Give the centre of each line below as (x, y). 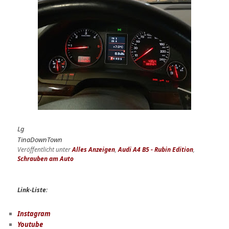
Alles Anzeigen (94, 149)
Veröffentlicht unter (44, 149)
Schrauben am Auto (46, 158)
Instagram (34, 213)
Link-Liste (32, 190)
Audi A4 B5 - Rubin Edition (156, 149)
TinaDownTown (40, 139)
